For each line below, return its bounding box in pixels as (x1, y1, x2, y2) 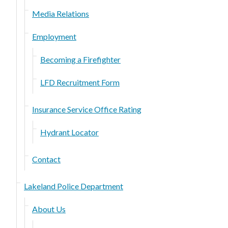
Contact (32, 154, 61, 164)
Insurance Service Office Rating (32, 104, 141, 114)
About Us (32, 204, 66, 214)
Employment (32, 31, 76, 41)
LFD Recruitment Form (40, 77, 120, 87)
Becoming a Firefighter (40, 54, 121, 64)
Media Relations (32, 8, 89, 18)
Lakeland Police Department (24, 181, 123, 191)
